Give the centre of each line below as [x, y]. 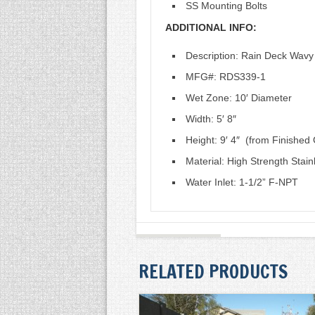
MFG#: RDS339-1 [225, 77]
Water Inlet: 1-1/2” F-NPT [242, 182]
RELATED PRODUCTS [213, 272]
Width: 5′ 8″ [211, 119]
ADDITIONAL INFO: [211, 27]
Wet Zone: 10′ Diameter [238, 98]
